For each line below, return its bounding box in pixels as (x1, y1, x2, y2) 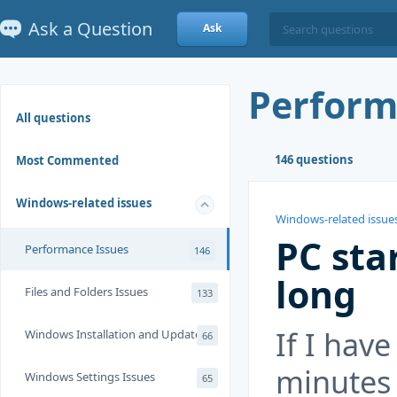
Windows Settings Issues (25, 369, 155, 385)
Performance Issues (25, 241, 128, 257)
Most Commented (16, 152, 119, 168)
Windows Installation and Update (25, 326, 201, 342)
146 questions (275, 152, 353, 167)
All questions (16, 110, 90, 126)
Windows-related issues (16, 195, 152, 211)
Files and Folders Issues (25, 284, 148, 300)
